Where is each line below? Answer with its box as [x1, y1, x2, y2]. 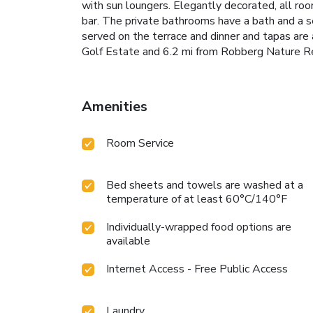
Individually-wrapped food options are [106, 219, 291, 235]
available [106, 233, 150, 249]
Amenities [82, 97, 147, 117]
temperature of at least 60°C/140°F [106, 191, 287, 208]
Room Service [106, 136, 174, 152]
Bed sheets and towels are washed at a [106, 177, 303, 194]
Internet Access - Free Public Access [106, 261, 288, 277]
